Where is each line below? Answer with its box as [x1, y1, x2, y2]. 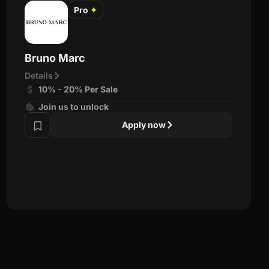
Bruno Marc [25, 51, 85, 64]
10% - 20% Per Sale [38, 83, 118, 94]
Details [25, 70, 53, 80]
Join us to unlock [38, 101, 109, 112]
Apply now [122, 119, 166, 130]
